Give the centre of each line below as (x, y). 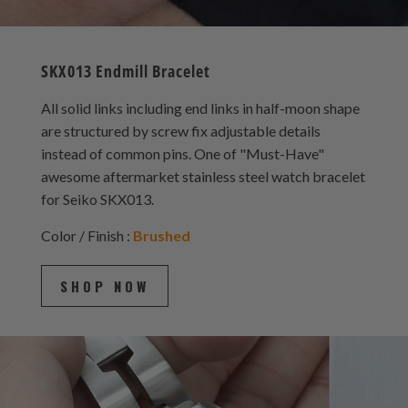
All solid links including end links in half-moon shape (200, 107)
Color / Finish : (87, 235)
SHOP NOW (104, 286)
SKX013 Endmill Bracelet (125, 71)
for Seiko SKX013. (97, 199)
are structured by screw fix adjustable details (180, 130)
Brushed (161, 235)
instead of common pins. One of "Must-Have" (182, 153)
